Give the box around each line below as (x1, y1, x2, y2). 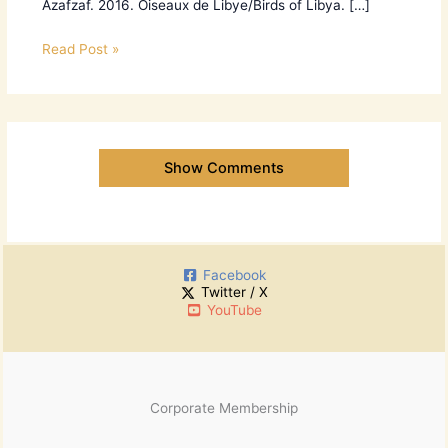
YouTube (206, 301, 262, 318)
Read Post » (41, 41, 119, 58)
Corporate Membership (150, 399, 298, 416)
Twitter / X (200, 284, 268, 301)
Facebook (202, 266, 266, 283)
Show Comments (164, 159, 284, 178)
